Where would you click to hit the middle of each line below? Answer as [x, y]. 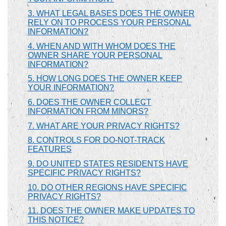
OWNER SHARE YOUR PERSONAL [95, 55]
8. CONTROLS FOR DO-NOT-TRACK [96, 140]
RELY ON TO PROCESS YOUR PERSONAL [109, 22]
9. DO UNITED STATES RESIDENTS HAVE [108, 163]
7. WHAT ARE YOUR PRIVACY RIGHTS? [104, 126]
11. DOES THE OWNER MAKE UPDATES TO [111, 211]
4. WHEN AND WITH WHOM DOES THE [102, 46]
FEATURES [50, 149]
